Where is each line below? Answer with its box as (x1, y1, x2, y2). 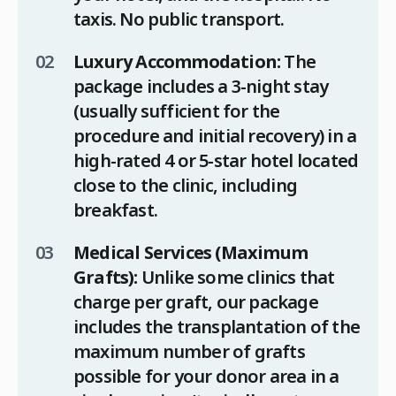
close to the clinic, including (73, 173, 297, 198)
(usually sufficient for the (73, 99, 280, 124)
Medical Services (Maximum (73, 240, 308, 265)
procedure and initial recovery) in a (73, 124, 357, 148)
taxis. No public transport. (73, 7, 285, 32)
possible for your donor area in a (73, 364, 339, 389)
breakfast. (73, 198, 157, 223)
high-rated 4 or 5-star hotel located (73, 148, 359, 173)
